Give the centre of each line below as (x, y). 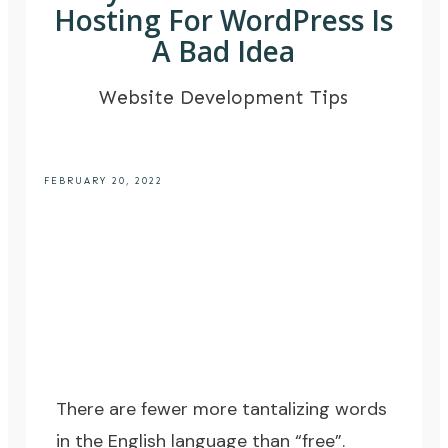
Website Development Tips (224, 98)
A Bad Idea (224, 51)
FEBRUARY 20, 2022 (104, 181)
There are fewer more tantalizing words (222, 409)
